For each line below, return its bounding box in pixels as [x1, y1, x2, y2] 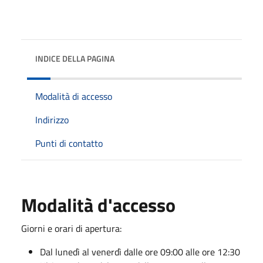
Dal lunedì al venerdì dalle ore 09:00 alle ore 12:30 [40, 244, 240, 259]
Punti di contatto [35, 136, 103, 150]
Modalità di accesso [35, 89, 112, 103]
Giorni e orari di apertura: [21, 221, 122, 235]
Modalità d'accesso [21, 190, 176, 219]
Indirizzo [35, 112, 69, 127]
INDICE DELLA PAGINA [35, 52, 114, 65]
